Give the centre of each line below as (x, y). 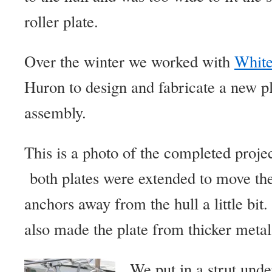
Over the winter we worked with (129, 61)
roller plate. (61, 21)
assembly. (58, 112)
